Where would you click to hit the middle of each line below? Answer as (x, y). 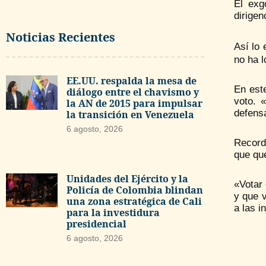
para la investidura (113, 212)
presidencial (96, 224)
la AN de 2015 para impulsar (134, 103)
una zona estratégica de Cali (134, 201)
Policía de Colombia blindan (134, 190)
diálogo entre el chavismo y (132, 92)
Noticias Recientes (61, 37)
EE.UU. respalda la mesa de (131, 81)
